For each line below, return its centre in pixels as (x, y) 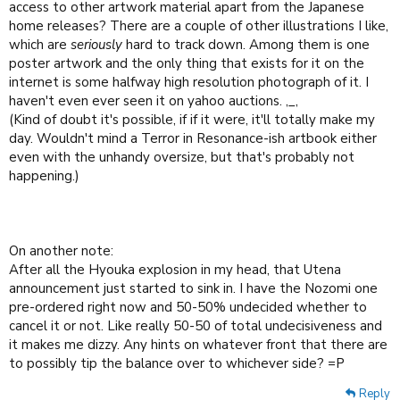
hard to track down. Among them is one (246, 44)
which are (40, 44)
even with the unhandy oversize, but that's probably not (182, 157)
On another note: (61, 250)
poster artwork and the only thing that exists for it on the (187, 63)
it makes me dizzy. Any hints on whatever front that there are (198, 344)
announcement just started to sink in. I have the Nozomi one (193, 288)
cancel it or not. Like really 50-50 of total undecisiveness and (196, 325)
